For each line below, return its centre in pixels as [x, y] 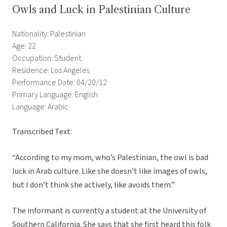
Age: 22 [24, 46]
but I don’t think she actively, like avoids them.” [93, 185]
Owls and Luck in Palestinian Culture [101, 10]
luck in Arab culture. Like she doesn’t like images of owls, [110, 172]
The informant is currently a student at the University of [109, 211]
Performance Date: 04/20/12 [60, 83]
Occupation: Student [47, 59]
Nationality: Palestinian [49, 34]
